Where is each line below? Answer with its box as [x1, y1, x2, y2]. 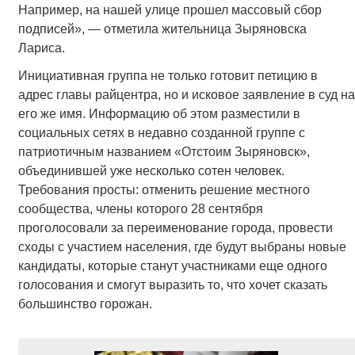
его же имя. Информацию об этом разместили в [17, 106, 300, 120]
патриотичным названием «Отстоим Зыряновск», [17, 144, 310, 158]
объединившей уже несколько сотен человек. [17, 163, 284, 177]
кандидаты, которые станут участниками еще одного [17, 258, 327, 273]
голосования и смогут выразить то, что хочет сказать [17, 277, 327, 292]
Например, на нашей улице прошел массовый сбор [17, 2, 322, 17]
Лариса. [17, 40, 65, 55]
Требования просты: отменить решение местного [17, 182, 310, 197]
